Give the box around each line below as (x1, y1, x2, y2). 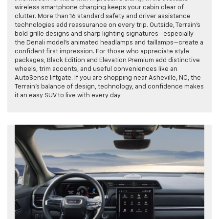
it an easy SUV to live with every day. (15, 92, 122, 99)
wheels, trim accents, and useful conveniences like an (15, 66, 177, 73)
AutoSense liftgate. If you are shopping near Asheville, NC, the (15, 75, 201, 82)
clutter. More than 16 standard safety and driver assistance (15, 13, 191, 20)
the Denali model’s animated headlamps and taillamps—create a (15, 40, 203, 46)
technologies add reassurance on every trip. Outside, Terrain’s (15, 22, 200, 29)
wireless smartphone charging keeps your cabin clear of (15, 4, 184, 11)
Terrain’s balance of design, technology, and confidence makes (15, 84, 204, 90)
